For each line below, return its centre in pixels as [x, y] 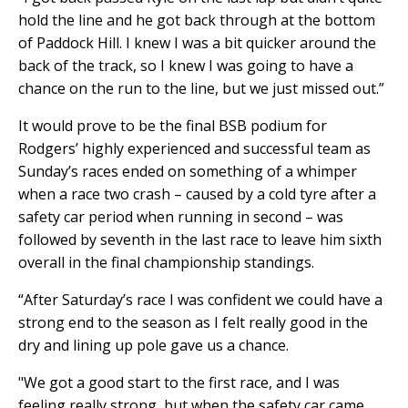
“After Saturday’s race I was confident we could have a [200, 299]
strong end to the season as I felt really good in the [193, 322]
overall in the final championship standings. [166, 262]
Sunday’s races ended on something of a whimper [188, 171]
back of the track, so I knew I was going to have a [186, 65]
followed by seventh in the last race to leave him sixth [200, 239]
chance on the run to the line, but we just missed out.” [201, 88]
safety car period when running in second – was [181, 216]
